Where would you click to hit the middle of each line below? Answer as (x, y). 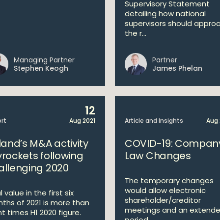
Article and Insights (154, 121)
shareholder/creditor (163, 200)
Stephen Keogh (41, 68)
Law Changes (158, 156)
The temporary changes (169, 180)
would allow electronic (165, 190)
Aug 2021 (82, 121)
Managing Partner (44, 60)
